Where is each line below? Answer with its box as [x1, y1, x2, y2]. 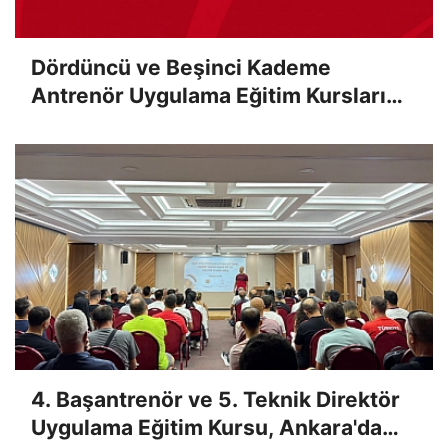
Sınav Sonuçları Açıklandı [31, 111, 291, 137]
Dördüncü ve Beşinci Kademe [31, 55, 331, 81]
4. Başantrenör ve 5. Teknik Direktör [31, 387, 400, 413]
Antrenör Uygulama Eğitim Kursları [31, 83, 386, 109]
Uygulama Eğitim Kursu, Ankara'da [31, 415, 382, 441]
